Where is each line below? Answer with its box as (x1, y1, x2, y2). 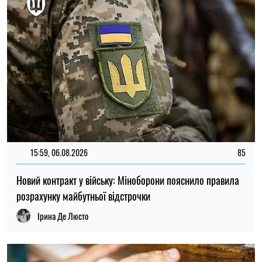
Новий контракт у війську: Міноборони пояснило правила (16, 172, 239, 188)
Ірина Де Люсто (37, 209, 88, 222)
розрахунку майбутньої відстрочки (16, 188, 150, 204)
